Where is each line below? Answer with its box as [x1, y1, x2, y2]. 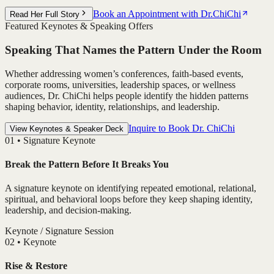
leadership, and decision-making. [5, 205, 131, 216]
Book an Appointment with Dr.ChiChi [93, 9, 241, 20]
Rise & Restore [5, 261, 67, 272]
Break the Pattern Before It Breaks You [5, 158, 169, 169]
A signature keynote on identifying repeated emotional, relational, [5, 183, 256, 194]
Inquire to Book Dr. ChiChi [128, 122, 235, 133]
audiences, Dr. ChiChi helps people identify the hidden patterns [5, 90, 248, 101]
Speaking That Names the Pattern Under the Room [5, 43, 262, 56]
